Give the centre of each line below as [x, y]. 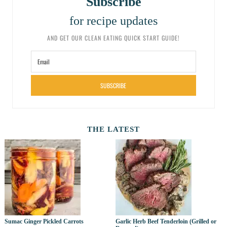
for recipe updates [113, 21]
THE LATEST [113, 129]
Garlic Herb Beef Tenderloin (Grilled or [166, 222]
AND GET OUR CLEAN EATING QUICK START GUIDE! [113, 38]
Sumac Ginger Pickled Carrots [44, 222]
